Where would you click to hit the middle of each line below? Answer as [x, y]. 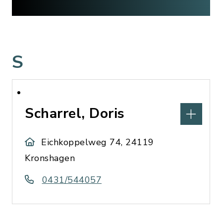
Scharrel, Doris [75, 113]
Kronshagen [50, 158]
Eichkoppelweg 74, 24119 [98, 142]
